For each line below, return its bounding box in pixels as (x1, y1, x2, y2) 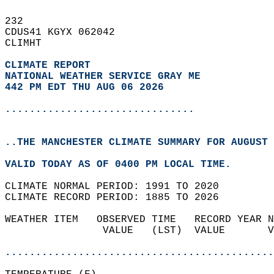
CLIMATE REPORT (5, 60, 97, 71)
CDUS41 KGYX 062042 (5, 27, 127, 38)
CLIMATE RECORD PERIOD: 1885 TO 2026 (5, 192, 231, 203)
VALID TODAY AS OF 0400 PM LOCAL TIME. (5, 159, 243, 170)
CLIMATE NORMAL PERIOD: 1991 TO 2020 (5, 181, 231, 192)
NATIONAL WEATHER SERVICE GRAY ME (5, 71, 201, 82)
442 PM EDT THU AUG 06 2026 (5, 82, 164, 93)
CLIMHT (5, 38, 54, 49)
